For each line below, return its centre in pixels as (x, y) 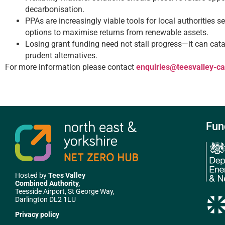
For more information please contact (71, 67)
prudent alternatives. (61, 55)
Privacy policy (37, 215)
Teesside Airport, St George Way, (65, 191)
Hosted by (32, 175)
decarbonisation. (55, 9)
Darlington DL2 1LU (45, 199)
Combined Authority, (47, 183)
